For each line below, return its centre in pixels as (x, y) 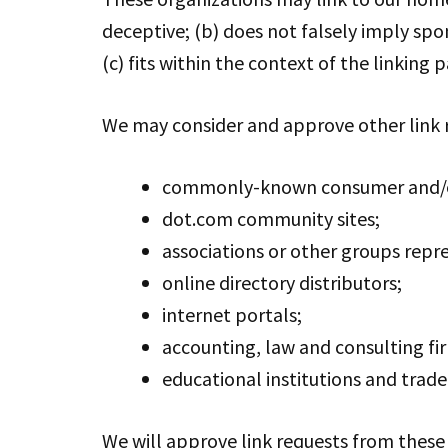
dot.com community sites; (271, 218)
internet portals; (232, 314)
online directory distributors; (282, 282)
